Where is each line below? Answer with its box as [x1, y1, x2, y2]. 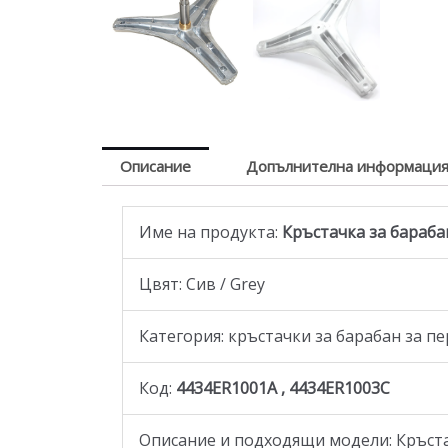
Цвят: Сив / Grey [139, 273, 265, 296]
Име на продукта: [139, 221, 278, 244]
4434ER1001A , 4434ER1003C [176, 377, 394, 400]
